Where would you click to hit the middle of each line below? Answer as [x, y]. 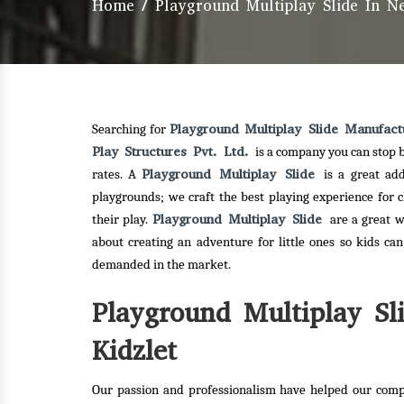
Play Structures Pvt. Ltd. [174, 151]
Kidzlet [134, 351]
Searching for [131, 129]
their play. [122, 220]
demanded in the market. [161, 265]
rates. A [117, 174]
